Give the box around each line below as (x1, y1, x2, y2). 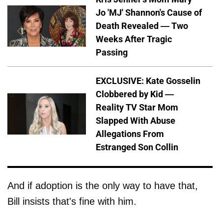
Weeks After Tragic (96, 34, 172, 45)
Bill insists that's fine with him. (7, 196, 137, 207)
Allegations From (96, 129, 164, 139)
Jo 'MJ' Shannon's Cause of (96, 7, 202, 18)
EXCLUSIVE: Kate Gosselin (96, 76, 200, 86)
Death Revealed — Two (96, 21, 188, 31)
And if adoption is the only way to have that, (7, 180, 198, 192)
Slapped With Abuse (96, 115, 175, 126)
